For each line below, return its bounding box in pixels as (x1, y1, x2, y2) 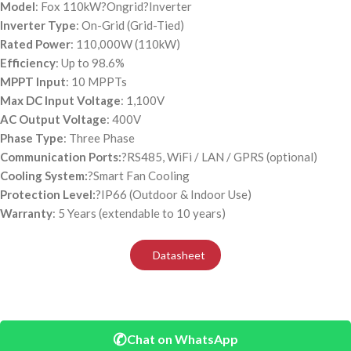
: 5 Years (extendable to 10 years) (52, 206, 226, 221)
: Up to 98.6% (56, 56, 125, 71)
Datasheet (150, 248, 205, 262)
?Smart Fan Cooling (88, 168, 190, 183)
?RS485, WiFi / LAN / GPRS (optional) (121, 150, 317, 165)
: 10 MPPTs (66, 74, 127, 89)
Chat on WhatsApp (127, 331, 238, 347)
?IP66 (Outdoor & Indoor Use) (96, 187, 251, 202)
